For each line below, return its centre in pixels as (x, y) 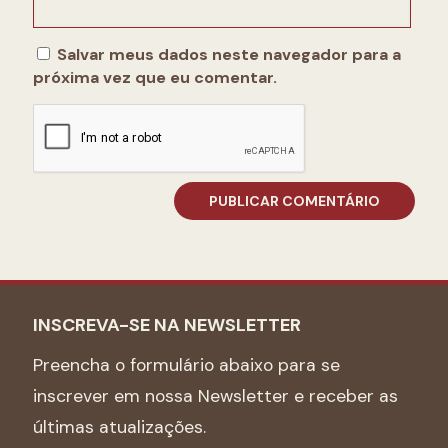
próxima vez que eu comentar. (155, 77)
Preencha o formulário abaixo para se (186, 364)
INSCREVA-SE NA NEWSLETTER (167, 324)
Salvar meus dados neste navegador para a (229, 54)
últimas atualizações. (119, 426)
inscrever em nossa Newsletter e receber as (215, 395)
